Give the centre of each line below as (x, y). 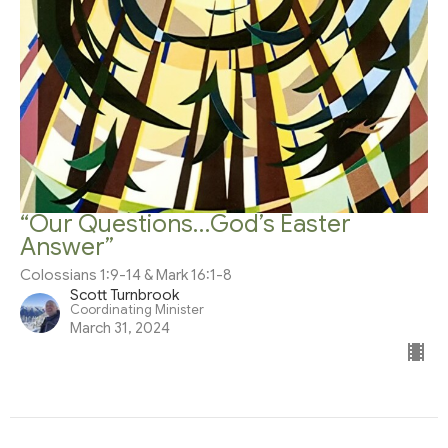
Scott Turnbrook (124, 294)
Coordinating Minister (137, 309)
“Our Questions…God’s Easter (185, 223)
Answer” (67, 246)
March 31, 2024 (120, 327)
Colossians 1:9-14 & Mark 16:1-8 (126, 274)
